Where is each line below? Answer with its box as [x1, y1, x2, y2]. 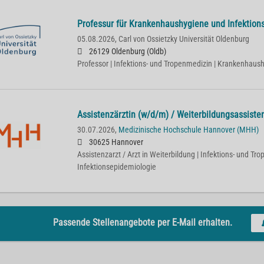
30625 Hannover [87, 137, 143, 147]
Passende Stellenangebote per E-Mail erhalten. [52, 216, 232, 228]
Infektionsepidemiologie [77, 162, 156, 172]
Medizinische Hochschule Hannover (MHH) [118, 125, 259, 135]
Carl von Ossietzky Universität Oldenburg [118, 34, 249, 44]
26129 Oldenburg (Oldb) [87, 47, 166, 57]
